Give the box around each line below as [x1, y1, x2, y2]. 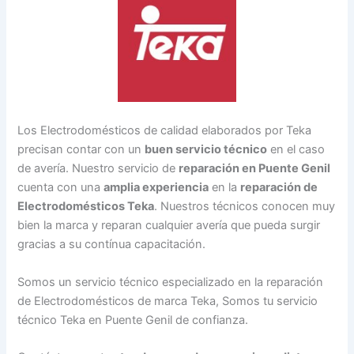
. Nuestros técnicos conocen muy [154, 199, 336, 214]
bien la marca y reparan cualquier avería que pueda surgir [17, 218, 321, 233]
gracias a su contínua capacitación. [17, 237, 206, 252]
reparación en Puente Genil [179, 161, 331, 176]
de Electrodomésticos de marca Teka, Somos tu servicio [17, 293, 318, 308]
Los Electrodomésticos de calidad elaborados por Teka [17, 123, 312, 138]
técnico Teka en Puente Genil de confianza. [17, 312, 249, 327]
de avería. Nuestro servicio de [17, 161, 179, 176]
